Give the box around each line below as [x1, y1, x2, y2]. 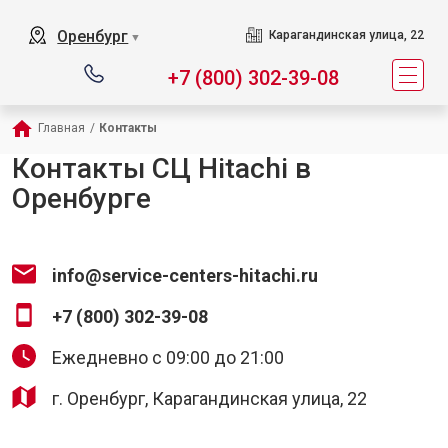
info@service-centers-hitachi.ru [52, 265, 318, 286]
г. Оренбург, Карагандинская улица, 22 [52, 388, 367, 409]
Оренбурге [12, 182, 151, 215]
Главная [38, 121, 85, 135]
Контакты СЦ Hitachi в [12, 152, 311, 185]
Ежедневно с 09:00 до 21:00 [52, 347, 284, 368]
